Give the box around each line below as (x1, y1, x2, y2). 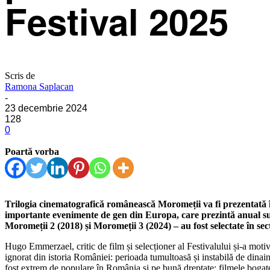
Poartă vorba (5, 146, 59, 157)
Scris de (5, 70, 35, 81)
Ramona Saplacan (5, 81, 74, 92)
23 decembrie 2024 (5, 102, 87, 113)
